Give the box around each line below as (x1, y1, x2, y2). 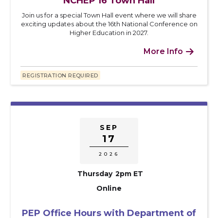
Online (96, 183, 122, 193)
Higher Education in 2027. (70, 28, 148, 36)
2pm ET (115, 169, 144, 178)
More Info (143, 46, 183, 56)
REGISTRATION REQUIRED (22, 72, 98, 79)
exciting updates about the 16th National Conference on (20, 19, 198, 28)
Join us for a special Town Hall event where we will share (21, 11, 197, 19)
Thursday (77, 169, 113, 178)
